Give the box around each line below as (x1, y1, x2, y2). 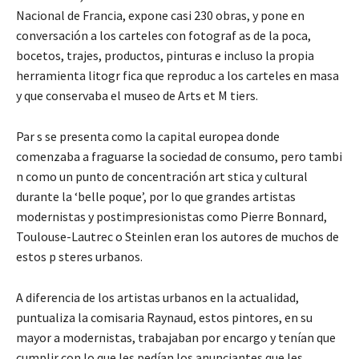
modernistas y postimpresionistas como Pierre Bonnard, (16, 208, 327, 224)
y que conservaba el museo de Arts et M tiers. (16, 87, 258, 103)
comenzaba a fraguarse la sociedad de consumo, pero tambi (16, 147, 342, 164)
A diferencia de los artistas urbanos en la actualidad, (16, 288, 299, 305)
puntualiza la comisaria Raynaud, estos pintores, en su (16, 309, 313, 325)
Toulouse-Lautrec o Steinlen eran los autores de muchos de (16, 228, 339, 244)
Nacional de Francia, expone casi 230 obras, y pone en (16, 6, 305, 23)
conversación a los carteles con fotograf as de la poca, (16, 26, 311, 43)
